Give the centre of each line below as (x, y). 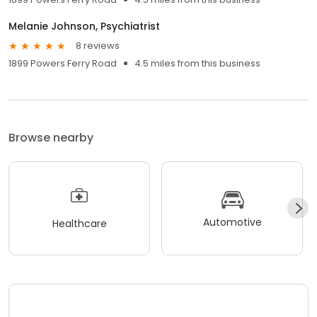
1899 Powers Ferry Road (63, 63)
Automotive (232, 223)
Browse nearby (51, 137)
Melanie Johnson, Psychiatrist (84, 26)
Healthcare (79, 224)
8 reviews (98, 46)
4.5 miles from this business (197, 63)
